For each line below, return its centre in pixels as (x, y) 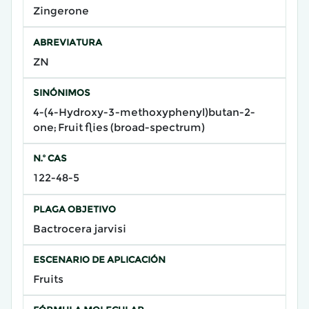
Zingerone (61, 11)
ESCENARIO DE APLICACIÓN (99, 260)
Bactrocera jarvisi (79, 228)
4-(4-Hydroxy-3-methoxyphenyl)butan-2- (144, 112)
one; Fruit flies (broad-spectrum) (119, 127)
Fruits (48, 279)
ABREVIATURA (67, 42)
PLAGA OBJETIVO (74, 209)
